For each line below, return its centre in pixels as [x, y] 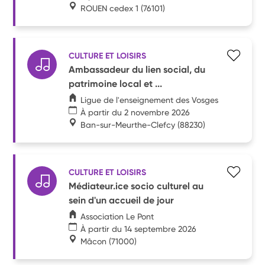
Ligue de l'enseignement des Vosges [150, 100]
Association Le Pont [117, 216]
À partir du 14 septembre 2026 [139, 229]
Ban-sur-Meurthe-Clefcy [128, 125]
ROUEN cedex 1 [110, 8]
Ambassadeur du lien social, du [137, 69]
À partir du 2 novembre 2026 [135, 112]
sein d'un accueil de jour [122, 200]
